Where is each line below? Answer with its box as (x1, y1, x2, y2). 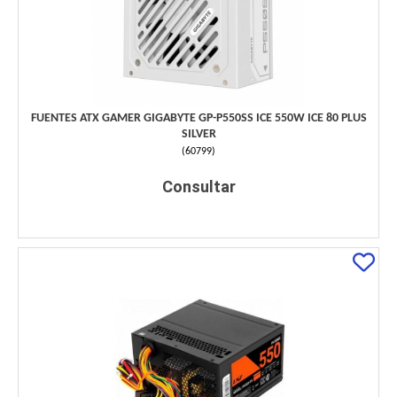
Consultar (161, 177, 236, 197)
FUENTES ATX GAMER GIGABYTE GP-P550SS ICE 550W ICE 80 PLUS (30, 112, 367, 126)
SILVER (181, 128, 216, 142)
